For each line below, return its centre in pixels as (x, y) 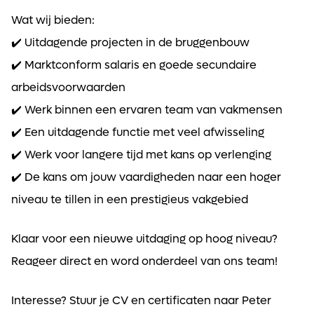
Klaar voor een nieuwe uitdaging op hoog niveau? (144, 238)
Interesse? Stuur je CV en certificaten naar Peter (141, 300)
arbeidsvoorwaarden (68, 87)
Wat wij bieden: (53, 20)
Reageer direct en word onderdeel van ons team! (144, 261)
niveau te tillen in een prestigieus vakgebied (130, 199)
